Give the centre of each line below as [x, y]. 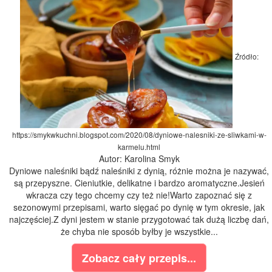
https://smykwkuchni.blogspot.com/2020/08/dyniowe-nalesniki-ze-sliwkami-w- [139, 135]
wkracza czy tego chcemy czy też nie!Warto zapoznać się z [139, 195]
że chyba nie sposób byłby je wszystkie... [139, 232]
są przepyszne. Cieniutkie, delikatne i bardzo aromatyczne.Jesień [139, 183]
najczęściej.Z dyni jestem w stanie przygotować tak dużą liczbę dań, [139, 219]
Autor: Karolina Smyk [139, 159]
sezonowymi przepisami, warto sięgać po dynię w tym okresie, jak [139, 207]
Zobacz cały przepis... [139, 258]
